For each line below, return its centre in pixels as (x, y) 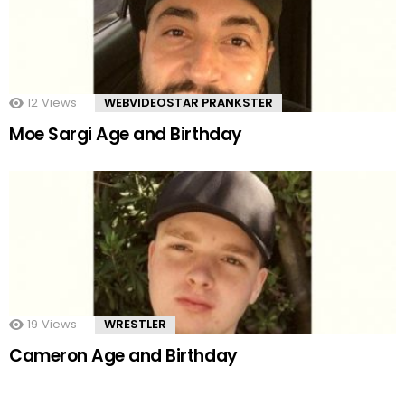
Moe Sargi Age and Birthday (126, 135)
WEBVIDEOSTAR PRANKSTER (188, 103)
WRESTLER (135, 325)
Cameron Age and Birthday (123, 356)
